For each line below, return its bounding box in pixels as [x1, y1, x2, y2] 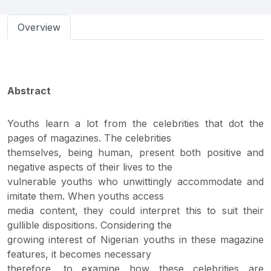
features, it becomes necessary [7, 248, 151, 260]
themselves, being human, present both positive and [7, 146, 264, 158]
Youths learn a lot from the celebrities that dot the [7, 117, 264, 129]
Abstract [7, 85, 51, 97]
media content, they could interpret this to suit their [7, 204, 264, 217]
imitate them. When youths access [7, 190, 164, 202]
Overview [18, 21, 60, 33]
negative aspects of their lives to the [7, 161, 172, 173]
